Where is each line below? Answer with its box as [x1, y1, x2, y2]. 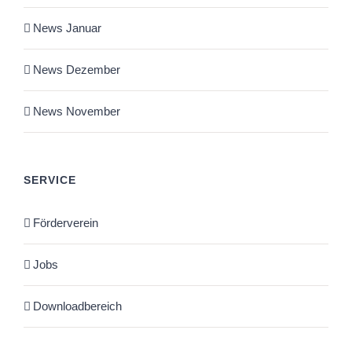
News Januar [33, 21, 101, 35]
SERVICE [24, 174, 76, 187]
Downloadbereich [33, 299, 122, 313]
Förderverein [33, 216, 98, 230]
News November [33, 104, 120, 119]
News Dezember [33, 63, 120, 77]
